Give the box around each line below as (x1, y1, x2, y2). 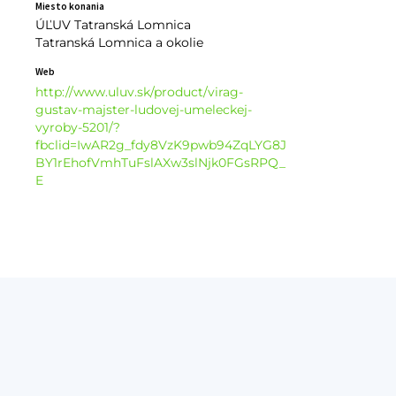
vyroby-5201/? (34, 119, 120, 136)
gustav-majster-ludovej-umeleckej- (34, 102, 252, 118)
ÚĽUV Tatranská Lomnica (34, 17, 191, 34)
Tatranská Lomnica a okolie (34, 34, 203, 51)
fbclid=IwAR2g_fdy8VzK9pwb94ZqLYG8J (34, 137, 286, 154)
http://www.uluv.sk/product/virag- (34, 84, 243, 101)
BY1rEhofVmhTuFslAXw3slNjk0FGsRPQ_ (34, 155, 286, 171)
